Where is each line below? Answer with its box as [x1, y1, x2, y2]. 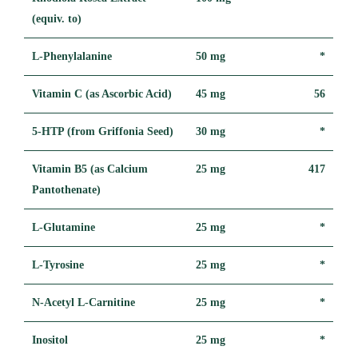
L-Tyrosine [32, 258, 85, 271]
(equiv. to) [32, 12, 82, 25]
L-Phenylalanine [32, 50, 113, 62]
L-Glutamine [32, 221, 96, 233]
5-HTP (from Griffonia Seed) [32, 125, 174, 137]
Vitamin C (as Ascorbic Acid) [32, 87, 173, 100]
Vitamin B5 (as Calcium [32, 162, 149, 175]
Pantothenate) [32, 183, 101, 196]
